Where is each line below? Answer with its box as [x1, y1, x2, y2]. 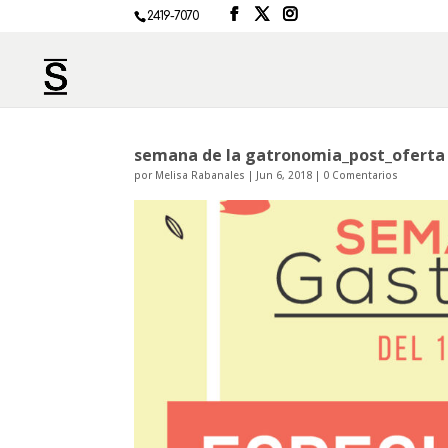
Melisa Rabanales [155, 168, 246, 182]
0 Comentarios [323, 168, 399, 182]
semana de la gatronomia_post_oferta [134, 144, 446, 166]
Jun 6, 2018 [256, 168, 313, 182]
